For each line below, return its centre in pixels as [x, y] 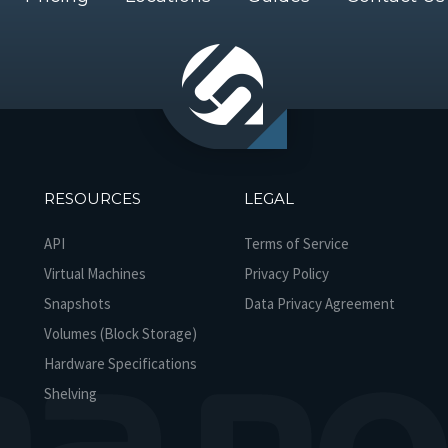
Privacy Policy [286, 273]
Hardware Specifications [120, 363]
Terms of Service [296, 243]
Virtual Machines [94, 273]
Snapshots [77, 303]
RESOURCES [92, 198]
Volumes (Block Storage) [120, 333]
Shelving [70, 393]
